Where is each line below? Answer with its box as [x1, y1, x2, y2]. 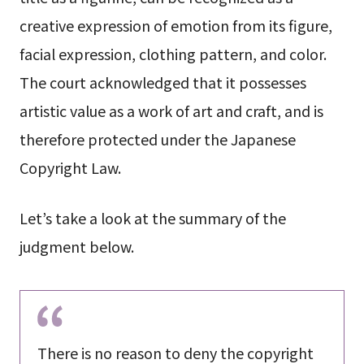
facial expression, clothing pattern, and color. [19, 42, 327, 64]
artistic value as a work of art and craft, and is [19, 99, 323, 121]
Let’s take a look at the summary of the [19, 206, 286, 228]
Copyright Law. [19, 156, 121, 178]
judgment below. [19, 235, 134, 257]
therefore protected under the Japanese [19, 128, 296, 149]
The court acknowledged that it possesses [19, 71, 306, 93]
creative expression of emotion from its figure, [19, 14, 332, 36]
